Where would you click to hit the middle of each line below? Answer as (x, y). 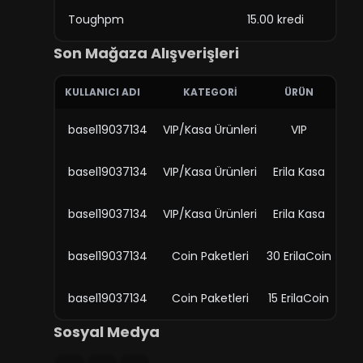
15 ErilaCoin (299, 298)
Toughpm (96, 19)
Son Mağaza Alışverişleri (146, 53)
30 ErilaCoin (299, 256)
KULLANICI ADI (102, 92)
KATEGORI (210, 92)
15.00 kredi (275, 19)
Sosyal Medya (106, 332)
